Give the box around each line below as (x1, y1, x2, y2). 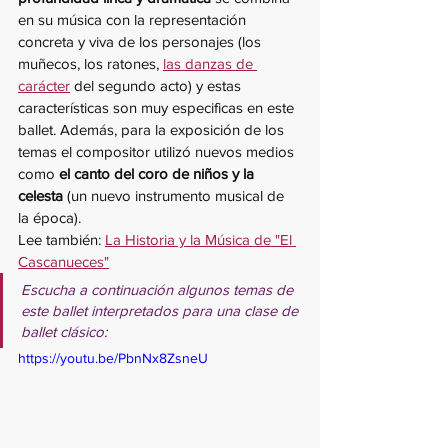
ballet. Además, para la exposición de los (18, 120, 288, 138)
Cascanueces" (18, 252, 109, 270)
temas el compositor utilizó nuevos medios (18, 142, 298, 160)
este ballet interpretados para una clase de (21, 301, 302, 319)
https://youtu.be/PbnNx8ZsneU (18, 349, 208, 366)
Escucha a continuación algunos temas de (21, 280, 297, 298)
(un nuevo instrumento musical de (63, 186, 288, 204)
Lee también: (18, 230, 105, 248)
